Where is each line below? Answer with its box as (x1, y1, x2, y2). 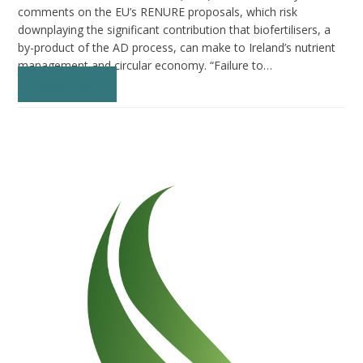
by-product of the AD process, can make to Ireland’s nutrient (18, 39, 336, 55)
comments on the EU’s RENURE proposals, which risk (18, 3, 298, 19)
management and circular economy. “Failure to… (18, 57, 273, 73)
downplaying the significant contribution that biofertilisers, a (18, 21, 331, 37)
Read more (33, 75, 102, 93)
